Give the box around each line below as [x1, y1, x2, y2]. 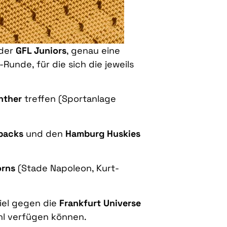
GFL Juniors [16, 45, 66, 56]
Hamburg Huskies [65, 127, 140, 139]
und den [23, 127, 65, 139]
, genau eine [66, 45, 120, 56]
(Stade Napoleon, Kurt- [15, 162, 119, 174]
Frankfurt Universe [59, 197, 141, 209]
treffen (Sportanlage [22, 93, 116, 105]
